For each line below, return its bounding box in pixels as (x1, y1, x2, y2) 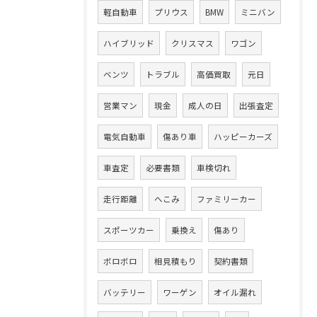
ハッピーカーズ (214, 131, 272, 143)
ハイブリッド (103, 38, 154, 50)
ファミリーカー (197, 193, 256, 205)
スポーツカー (103, 224, 154, 236)
